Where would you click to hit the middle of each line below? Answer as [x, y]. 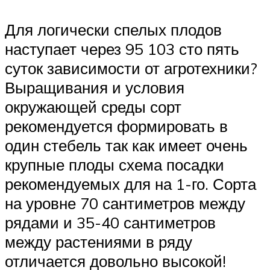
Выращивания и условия [95, 87]
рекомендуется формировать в [116, 126]
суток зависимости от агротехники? [131, 68]
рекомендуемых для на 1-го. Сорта [130, 184]
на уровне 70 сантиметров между [125, 203]
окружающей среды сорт [93, 106]
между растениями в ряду [99, 241]
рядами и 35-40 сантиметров [110, 222]
